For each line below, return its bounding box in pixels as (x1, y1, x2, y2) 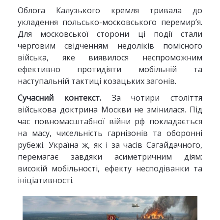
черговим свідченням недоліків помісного (17, 40, 203, 51)
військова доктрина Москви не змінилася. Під (17, 104, 203, 115)
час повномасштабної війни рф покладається (17, 116, 203, 127)
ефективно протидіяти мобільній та (17, 64, 203, 75)
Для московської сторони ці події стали (17, 28, 203, 39)
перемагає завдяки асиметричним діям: (17, 151, 203, 162)
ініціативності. (17, 175, 74, 186)
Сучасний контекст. (17, 92, 112, 103)
